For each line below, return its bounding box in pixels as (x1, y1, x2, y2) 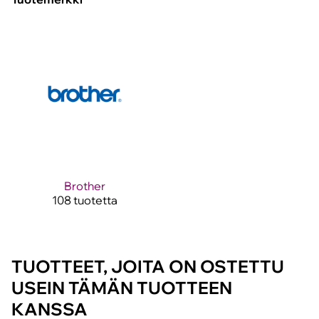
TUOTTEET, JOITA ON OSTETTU (11, 256, 284, 278)
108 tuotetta (51, 193, 117, 208)
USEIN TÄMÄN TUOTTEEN (11, 277, 232, 299)
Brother (63, 179, 105, 194)
